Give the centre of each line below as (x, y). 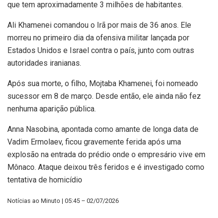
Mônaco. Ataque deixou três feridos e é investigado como (106, 167)
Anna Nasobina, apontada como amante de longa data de (103, 129)
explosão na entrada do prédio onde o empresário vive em (106, 155)
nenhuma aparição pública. (52, 109)
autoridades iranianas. (44, 63)
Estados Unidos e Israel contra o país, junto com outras (101, 51)
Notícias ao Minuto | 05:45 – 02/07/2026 (63, 201)
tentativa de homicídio (45, 180)
